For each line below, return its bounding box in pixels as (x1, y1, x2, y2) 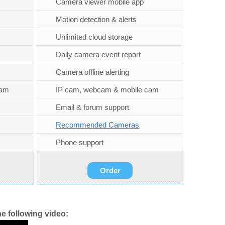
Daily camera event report (56, 50, 141, 59)
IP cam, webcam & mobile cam (56, 85, 159, 94)
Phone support (56, 138, 104, 147)
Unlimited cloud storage (56, 33, 133, 42)
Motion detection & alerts (56, 15, 137, 24)
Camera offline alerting (56, 68, 130, 77)
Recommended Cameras (56, 121, 140, 130)
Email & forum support (56, 103, 130, 112)
